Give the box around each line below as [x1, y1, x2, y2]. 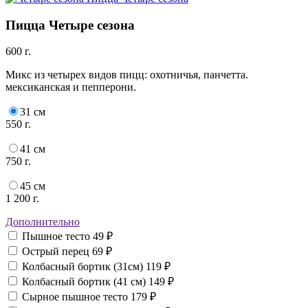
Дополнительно [5, 216, 80, 228]
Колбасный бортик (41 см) [22, 276, 148, 288]
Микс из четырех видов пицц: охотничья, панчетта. [5, 69, 248, 81]
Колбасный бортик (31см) [22, 261, 146, 273]
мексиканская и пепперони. [5, 81, 136, 93]
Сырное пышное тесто [22, 291, 131, 303]
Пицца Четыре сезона [5, 17, 135, 32]
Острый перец [22, 245, 92, 258]
